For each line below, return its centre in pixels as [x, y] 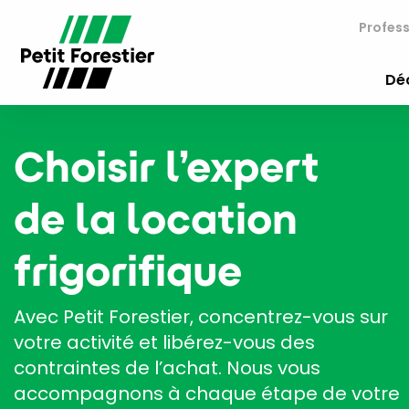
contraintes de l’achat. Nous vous [167, 367]
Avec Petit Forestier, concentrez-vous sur [201, 316]
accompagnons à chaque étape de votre [207, 393]
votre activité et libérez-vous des [164, 342]
